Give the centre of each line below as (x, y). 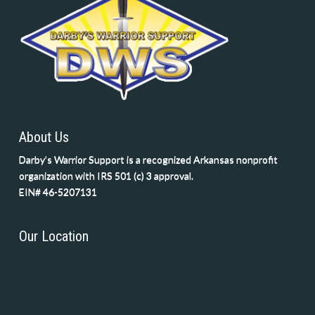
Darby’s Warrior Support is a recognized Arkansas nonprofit (148, 159)
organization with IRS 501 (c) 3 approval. (106, 175)
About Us (44, 137)
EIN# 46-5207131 (58, 191)
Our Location (53, 236)
